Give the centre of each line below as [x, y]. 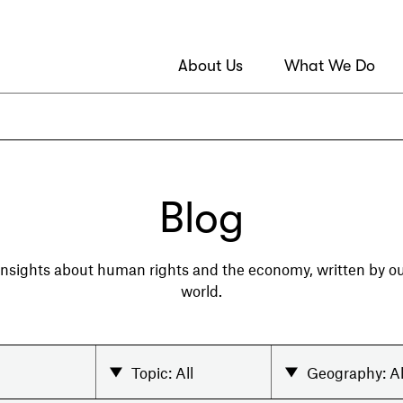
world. [201, 291]
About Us [210, 66]
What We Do [330, 66]
